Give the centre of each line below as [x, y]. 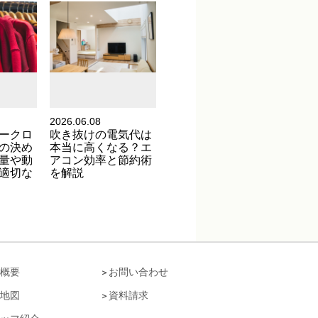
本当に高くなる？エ [101, 147]
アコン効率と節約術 [101, 160]
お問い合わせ [138, 272]
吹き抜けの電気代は [101, 135]
